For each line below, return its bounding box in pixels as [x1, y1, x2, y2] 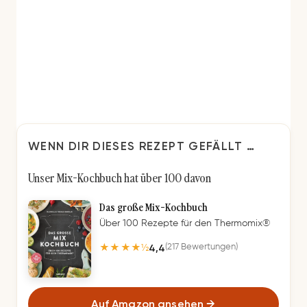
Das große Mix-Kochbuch [99, 199, 208, 214]
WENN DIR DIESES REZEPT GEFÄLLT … [28, 138, 256, 153]
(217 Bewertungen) [165, 243, 238, 252]
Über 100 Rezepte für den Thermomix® [99, 219, 270, 228]
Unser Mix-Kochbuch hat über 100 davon [28, 169, 211, 186]
